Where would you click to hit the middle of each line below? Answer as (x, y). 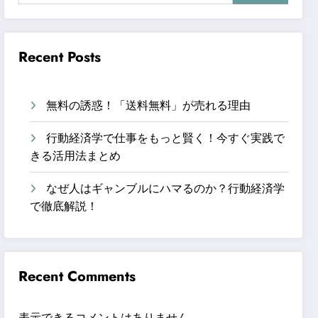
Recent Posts (60, 57)
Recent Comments (77, 276)
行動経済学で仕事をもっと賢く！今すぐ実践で (166, 138)
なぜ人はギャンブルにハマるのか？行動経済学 (166, 188)
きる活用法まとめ (76, 155)
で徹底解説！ (64, 206)
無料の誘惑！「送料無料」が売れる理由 (149, 105)
